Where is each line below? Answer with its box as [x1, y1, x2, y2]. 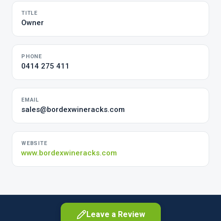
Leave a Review [86, 210, 145, 219]
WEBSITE [21, 140, 47, 147]
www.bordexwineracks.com [21, 148, 117, 157]
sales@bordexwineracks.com [21, 105, 125, 114]
